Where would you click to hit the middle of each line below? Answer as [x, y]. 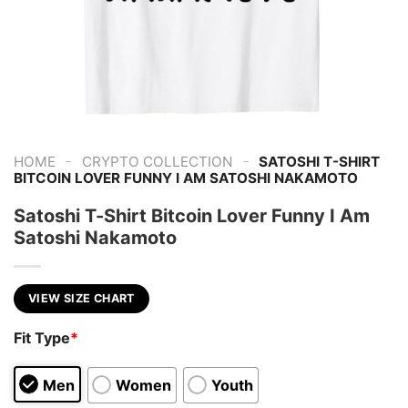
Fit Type [42, 338]
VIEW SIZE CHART [82, 298]
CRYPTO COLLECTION [157, 161]
